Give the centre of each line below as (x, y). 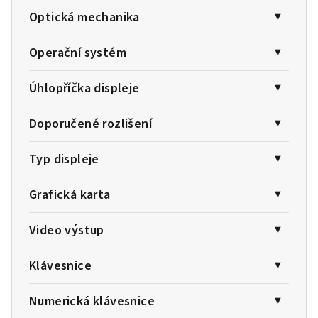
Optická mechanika (84, 18)
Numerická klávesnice (92, 302)
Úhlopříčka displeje (84, 89)
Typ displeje (64, 160)
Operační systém (78, 53)
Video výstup (67, 231)
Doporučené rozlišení (91, 124)
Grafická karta (70, 195)
